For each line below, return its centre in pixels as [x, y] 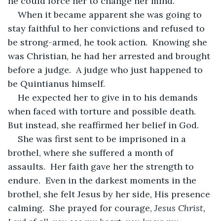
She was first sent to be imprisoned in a [103, 139]
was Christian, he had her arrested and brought [110, 56]
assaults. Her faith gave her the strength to [102, 166]
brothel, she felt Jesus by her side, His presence [110, 194]
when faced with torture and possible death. [104, 111]
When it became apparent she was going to [111, 14]
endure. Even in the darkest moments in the [103, 180]
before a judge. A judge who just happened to [107, 70]
